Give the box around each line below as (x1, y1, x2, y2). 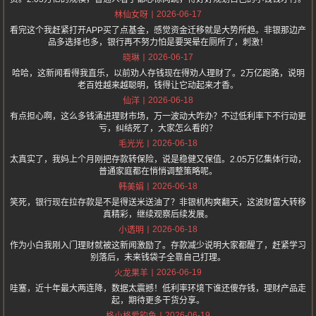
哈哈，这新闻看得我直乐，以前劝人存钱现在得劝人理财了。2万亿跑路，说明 (11, 68, 305, 79)
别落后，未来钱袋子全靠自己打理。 (90, 253, 226, 263)
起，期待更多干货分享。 (111, 296, 205, 306)
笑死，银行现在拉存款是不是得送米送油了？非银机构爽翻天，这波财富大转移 (10, 197, 306, 208)
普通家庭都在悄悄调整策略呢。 (99, 166, 217, 177)
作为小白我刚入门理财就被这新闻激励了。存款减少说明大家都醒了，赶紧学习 (10, 241, 306, 251)
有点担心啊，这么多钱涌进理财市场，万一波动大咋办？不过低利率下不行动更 (10, 111, 306, 122)
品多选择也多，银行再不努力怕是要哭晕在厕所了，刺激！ (48, 37, 268, 48)
